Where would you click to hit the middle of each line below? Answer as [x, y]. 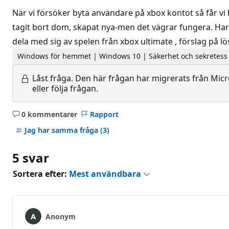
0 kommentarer [49, 114]
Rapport [104, 114]
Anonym [61, 216]
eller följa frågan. [65, 88]
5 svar [31, 157]
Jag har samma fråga [62, 130]
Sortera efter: [41, 174]
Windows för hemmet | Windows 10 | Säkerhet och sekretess [123, 56]
